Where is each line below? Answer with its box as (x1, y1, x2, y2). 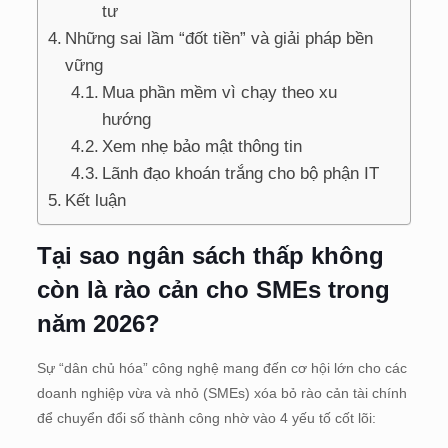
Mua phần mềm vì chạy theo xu (102, 82, 338, 102)
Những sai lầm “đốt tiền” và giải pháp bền (65, 28, 374, 48)
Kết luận (65, 190, 127, 210)
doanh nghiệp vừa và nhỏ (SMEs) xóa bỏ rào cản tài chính (36, 384, 407, 401)
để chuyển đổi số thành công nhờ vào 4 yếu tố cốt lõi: (36, 409, 376, 426)
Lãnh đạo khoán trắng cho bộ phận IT (102, 163, 380, 183)
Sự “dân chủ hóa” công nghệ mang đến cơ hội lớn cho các (36, 359, 407, 376)
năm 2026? (36, 309, 167, 337)
